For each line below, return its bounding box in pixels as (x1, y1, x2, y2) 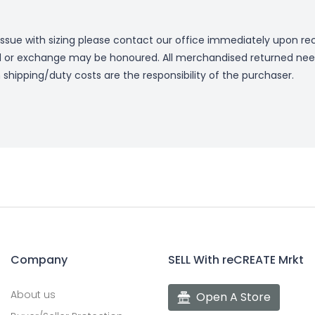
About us (11, 287, 56, 302)
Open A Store (196, 288, 271, 305)
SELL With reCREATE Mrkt (168, 251, 304, 268)
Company (11, 251, 67, 268)
